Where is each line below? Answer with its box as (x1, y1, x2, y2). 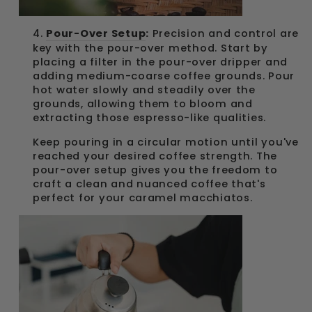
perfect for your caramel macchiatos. (33, 191, 253, 205)
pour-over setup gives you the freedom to (33, 163, 278, 177)
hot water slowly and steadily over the (33, 83, 256, 97)
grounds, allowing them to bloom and (33, 97, 253, 111)
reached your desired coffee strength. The (33, 149, 278, 163)
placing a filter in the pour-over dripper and (33, 55, 288, 69)
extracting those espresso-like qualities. (33, 111, 270, 125)
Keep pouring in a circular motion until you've (33, 135, 299, 149)
